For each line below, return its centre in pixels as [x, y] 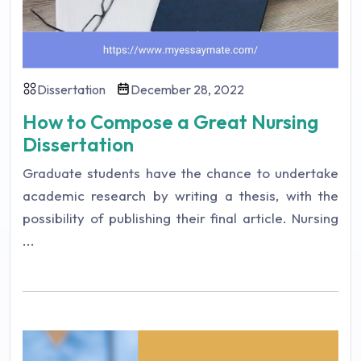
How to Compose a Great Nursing [170, 121]
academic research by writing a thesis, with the [180, 195]
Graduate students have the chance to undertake [180, 172]
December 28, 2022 [187, 89]
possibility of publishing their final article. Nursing [180, 218]
